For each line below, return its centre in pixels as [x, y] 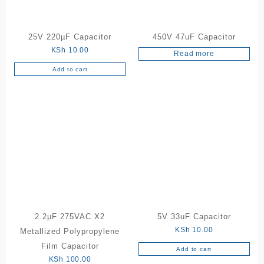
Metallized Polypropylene [70, 232]
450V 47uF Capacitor [194, 37]
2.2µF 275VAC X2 [70, 217]
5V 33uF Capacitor [194, 217]
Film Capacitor [70, 246]
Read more [194, 53]
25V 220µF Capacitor [70, 37]
